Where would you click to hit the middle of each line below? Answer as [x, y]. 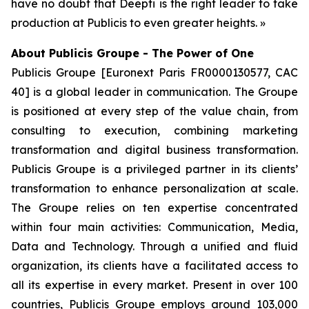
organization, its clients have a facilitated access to [154, 266]
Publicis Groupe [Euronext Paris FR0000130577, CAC [154, 72]
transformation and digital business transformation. [154, 150]
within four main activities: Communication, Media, [154, 227]
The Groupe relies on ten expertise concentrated [154, 208]
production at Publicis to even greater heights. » [138, 23]
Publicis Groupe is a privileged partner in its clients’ [154, 169]
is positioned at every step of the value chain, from [154, 111]
